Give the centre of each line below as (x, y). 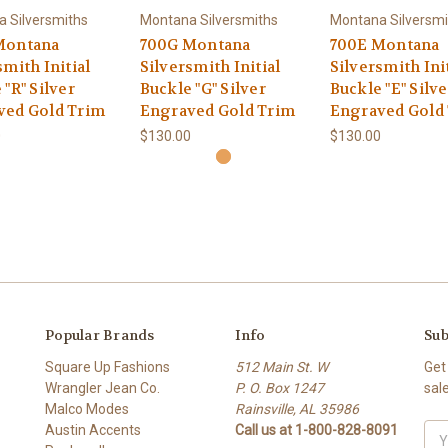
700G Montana (195, 44)
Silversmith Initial (210, 66)
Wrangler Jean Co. (102, 387)
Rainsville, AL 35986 (296, 408)
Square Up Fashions (107, 366)
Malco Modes (87, 408)
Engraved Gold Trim (217, 110)
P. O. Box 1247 (279, 387)
